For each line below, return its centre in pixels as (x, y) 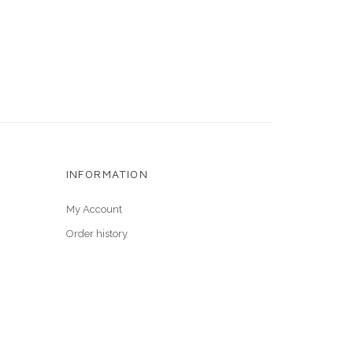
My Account (94, 209)
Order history (97, 234)
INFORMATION (107, 174)
